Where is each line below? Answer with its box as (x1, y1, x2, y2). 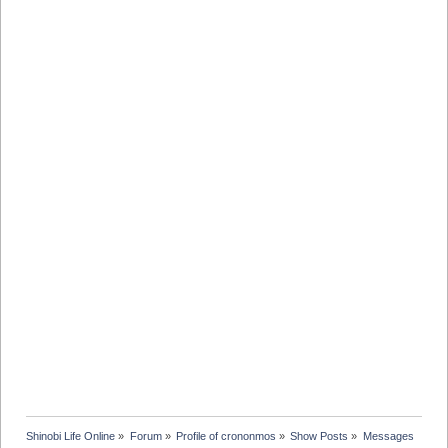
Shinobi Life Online (26, 430, 116, 443)
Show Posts (290, 430, 349, 443)
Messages (362, 430, 414, 443)
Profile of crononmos (175, 430, 276, 443)
